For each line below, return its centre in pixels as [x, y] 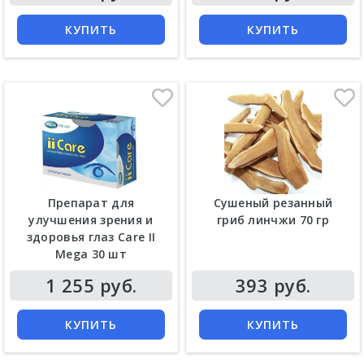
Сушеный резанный [273, 202]
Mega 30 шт [91, 253]
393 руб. [273, 285]
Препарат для [91, 202]
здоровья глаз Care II [91, 236]
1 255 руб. [91, 285]
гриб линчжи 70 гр [273, 219]
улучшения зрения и [91, 219]
